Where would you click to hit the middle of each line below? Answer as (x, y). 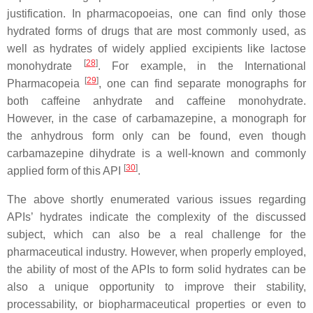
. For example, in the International (202, 66)
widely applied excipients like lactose (209, 49)
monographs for (266, 83)
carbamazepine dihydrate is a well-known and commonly (156, 153)
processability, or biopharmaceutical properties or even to (156, 304)
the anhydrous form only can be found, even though (156, 136)
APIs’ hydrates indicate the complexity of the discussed (156, 217)
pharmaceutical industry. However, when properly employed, (156, 252)
